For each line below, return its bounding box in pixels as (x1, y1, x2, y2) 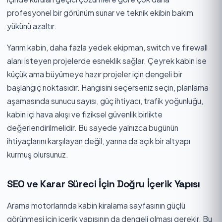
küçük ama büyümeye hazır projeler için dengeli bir (7, 69, 182, 79)
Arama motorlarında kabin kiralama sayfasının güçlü (7, 200, 185, 210)
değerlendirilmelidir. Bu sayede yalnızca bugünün (7, 122, 178, 132)
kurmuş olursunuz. (7, 149, 68, 159)
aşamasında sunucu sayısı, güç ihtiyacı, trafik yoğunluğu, (7, 96, 203, 106)
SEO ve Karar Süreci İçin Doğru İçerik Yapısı (7, 177, 200, 190)
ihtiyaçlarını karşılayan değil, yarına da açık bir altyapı (7, 136, 190, 146)
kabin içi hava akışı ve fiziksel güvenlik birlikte (7, 109, 163, 119)
